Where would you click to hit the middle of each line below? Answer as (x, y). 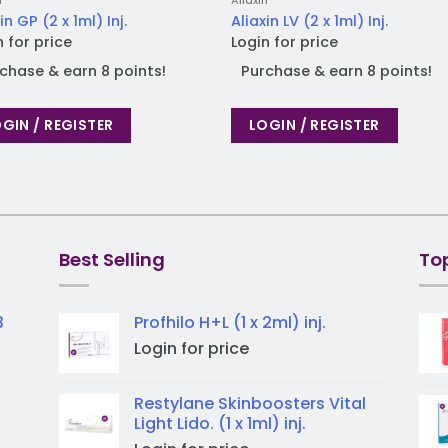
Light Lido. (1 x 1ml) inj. (220, 423)
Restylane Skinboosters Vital (250, 403)
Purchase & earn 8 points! (337, 70)
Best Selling (112, 259)
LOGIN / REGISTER (314, 124)
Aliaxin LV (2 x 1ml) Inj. (310, 21)
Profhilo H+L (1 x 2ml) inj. (230, 322)
